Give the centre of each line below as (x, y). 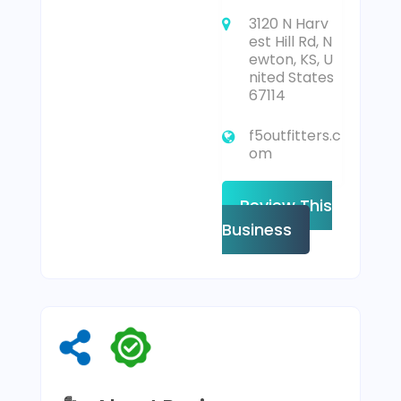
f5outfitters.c (295, 136)
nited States (292, 78)
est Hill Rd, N (291, 42)
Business (257, 230)
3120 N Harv (289, 24)
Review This (286, 206)
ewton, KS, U (291, 60)
